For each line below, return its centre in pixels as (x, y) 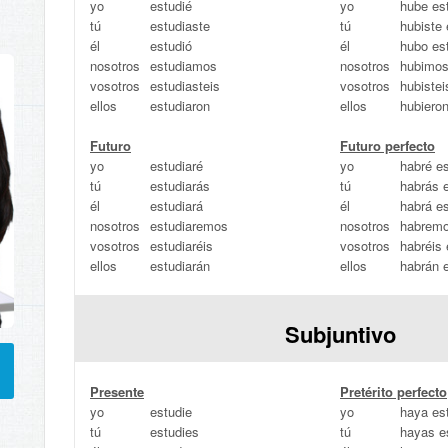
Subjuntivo (340, 334)
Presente (117, 391)
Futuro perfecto (387, 145)
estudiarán (180, 265)
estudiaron (180, 105)
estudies (174, 431)
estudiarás (180, 185)
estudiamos (183, 65)
